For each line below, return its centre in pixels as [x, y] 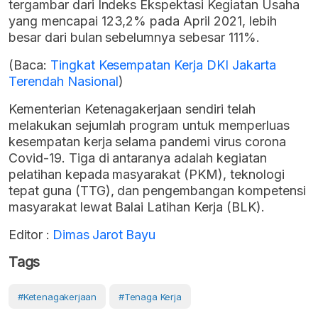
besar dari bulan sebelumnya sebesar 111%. [134, 38]
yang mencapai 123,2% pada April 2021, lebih [143, 21]
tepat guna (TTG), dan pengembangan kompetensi [157, 191]
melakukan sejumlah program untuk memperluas [149, 126]
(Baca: [29, 65]
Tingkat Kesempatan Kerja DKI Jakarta [163, 65]
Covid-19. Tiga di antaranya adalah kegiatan [138, 158]
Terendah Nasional [64, 82]
